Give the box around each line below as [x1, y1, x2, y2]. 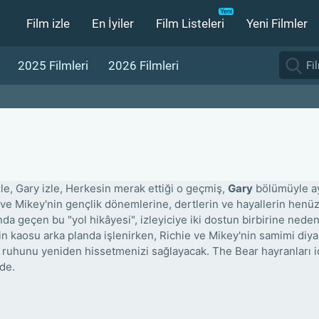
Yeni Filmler [246, 16, 308, 31]
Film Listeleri [156, 16, 224, 31]
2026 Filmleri [108, 58, 179, 73]
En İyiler [92, 16, 134, 31]
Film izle [26, 16, 70, 31]
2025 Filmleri [18, 58, 88, 73]
